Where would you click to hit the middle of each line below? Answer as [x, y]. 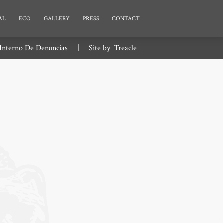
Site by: [100, 48]
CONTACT [126, 18]
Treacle [125, 48]
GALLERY [56, 18]
